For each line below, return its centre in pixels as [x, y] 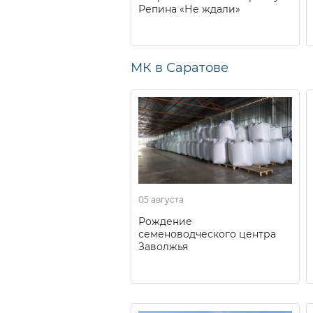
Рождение [165, 221]
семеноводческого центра [207, 234]
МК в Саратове [180, 67]
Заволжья [163, 246]
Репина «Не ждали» [189, 9]
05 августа [161, 199]
